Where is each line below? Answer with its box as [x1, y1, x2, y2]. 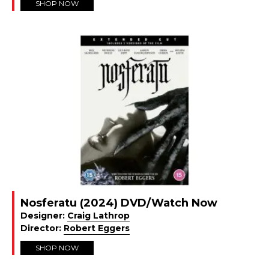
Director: [20, 222, 64, 234]
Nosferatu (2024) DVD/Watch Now [20, 196, 217, 210]
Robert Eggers [64, 222, 130, 234]
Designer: [20, 210, 67, 221]
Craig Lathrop [67, 210, 130, 221]
